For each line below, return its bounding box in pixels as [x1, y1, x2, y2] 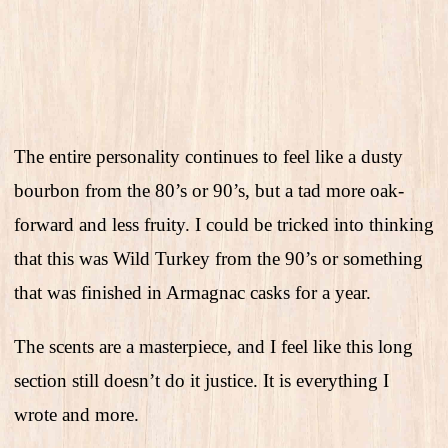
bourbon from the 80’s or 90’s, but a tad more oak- [14, 180, 404, 202]
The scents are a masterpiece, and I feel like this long [14, 336, 413, 358]
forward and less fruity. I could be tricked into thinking [14, 214, 434, 236]
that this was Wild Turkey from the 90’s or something [14, 248, 423, 270]
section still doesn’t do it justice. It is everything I [14, 370, 389, 392]
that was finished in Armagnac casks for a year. [14, 282, 371, 304]
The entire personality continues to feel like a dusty [14, 146, 403, 168]
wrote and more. [14, 404, 139, 426]
